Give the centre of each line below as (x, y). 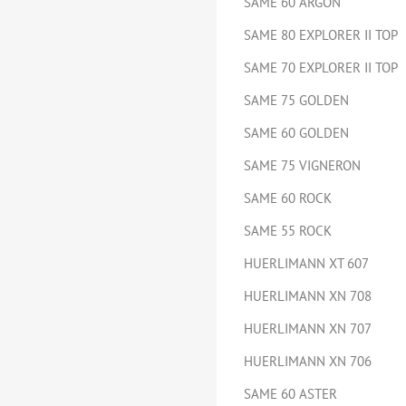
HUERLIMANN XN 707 (308, 329)
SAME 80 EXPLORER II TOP (321, 35)
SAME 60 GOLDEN (296, 133)
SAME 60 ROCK (288, 198)
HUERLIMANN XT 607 (306, 263)
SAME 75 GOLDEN (296, 100)
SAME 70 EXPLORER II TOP (321, 68)
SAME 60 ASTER (290, 394)
